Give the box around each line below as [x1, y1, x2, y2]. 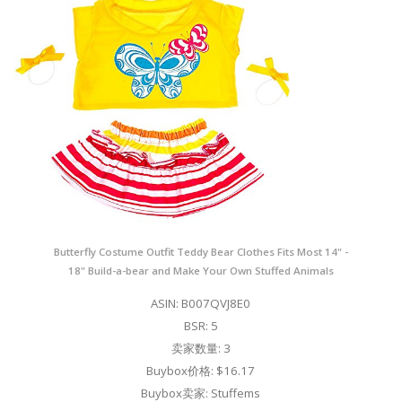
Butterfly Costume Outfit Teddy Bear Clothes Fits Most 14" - [53, 244, 348, 258]
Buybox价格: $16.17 [146, 362, 256, 379]
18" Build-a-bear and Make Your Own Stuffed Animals [67, 263, 334, 277]
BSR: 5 [183, 317, 218, 334]
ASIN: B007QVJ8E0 [151, 294, 251, 311]
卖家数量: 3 [170, 339, 231, 356]
